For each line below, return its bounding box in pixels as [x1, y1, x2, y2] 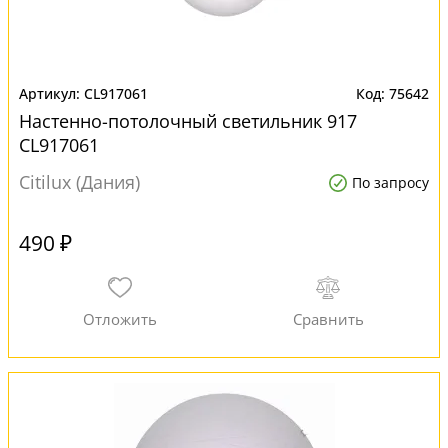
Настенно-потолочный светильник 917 [19, 109, 357, 133]
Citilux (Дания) [19, 170, 140, 194]
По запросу [352, 173, 429, 192]
